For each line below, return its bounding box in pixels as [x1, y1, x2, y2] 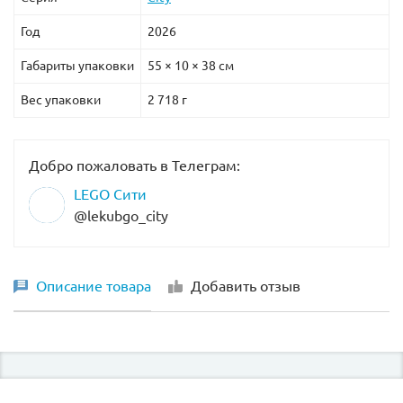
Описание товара [36, 277, 151, 294]
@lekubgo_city [74, 207, 168, 224]
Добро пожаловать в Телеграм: [29, 157, 240, 174]
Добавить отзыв [191, 277, 300, 294]
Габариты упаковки [21, 58, 134, 73]
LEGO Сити [74, 185, 147, 202]
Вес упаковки [21, 92, 101, 107]
